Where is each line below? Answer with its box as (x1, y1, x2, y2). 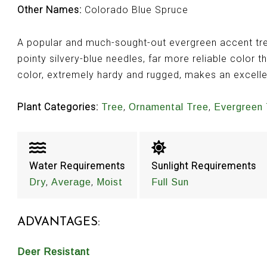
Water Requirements (29, 160, 125, 172)
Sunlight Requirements (151, 160, 256, 172)
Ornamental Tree (128, 102, 209, 113)
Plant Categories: (17, 101, 98, 113)
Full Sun (151, 176, 189, 187)
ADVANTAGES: (17, 216, 100, 228)
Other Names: (17, 4, 82, 16)
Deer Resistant (17, 246, 90, 257)
